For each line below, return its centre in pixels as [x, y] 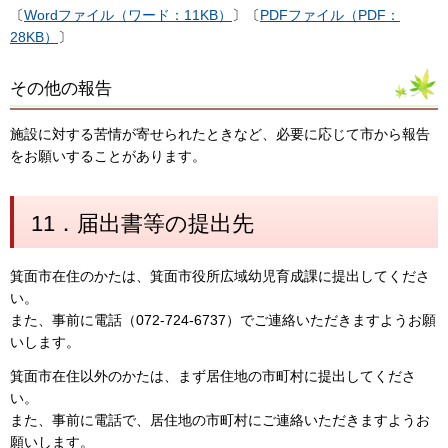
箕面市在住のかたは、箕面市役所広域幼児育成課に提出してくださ [220, 276]
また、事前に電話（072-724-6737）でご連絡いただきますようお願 [223, 320]
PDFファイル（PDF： [330, 15]
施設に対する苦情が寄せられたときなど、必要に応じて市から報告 [220, 134]
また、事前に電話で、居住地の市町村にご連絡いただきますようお [220, 419]
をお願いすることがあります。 [108, 156]
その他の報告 [61, 88]
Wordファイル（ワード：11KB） [128, 15]
